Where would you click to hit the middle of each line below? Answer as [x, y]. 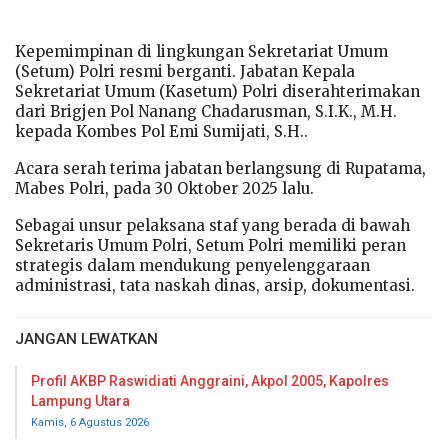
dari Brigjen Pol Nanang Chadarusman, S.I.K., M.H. [206, 111]
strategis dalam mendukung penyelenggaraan [192, 265]
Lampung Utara [80, 400]
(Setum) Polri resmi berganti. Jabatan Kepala [185, 71]
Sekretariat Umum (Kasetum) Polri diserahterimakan [217, 91]
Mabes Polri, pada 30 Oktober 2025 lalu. [164, 188]
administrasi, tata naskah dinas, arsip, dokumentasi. [215, 285]
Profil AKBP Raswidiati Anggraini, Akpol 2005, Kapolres [210, 380]
